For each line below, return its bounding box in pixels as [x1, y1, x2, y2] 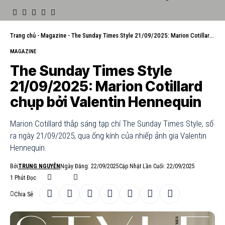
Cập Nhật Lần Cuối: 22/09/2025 [119, 163, 195, 170]
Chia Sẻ [14, 190, 33, 198]
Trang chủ [10, 32, 36, 39]
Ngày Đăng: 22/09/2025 [60, 163, 119, 170]
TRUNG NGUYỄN [18, 163, 60, 170]
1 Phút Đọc [10, 174, 36, 181]
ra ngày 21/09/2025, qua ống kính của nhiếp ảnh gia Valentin [10, 131, 206, 141]
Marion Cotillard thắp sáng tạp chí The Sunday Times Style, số [10, 119, 213, 129]
